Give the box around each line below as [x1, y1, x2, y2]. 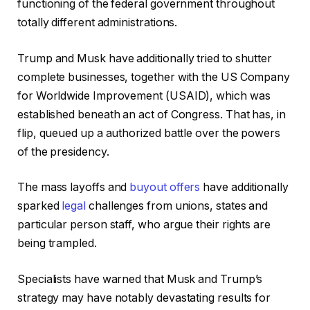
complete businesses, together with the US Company [17, 70, 291, 84]
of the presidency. [17, 145, 109, 158]
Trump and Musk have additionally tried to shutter [17, 51, 273, 65]
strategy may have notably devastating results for [17, 291, 271, 304]
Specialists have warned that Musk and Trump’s [17, 272, 263, 286]
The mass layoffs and [17, 181, 130, 194]
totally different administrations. [17, 15, 178, 29]
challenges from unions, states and [85, 199, 268, 213]
